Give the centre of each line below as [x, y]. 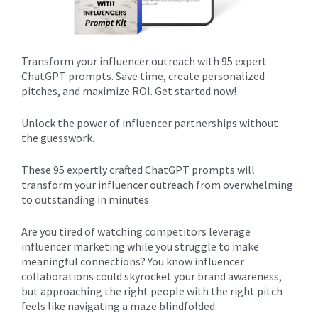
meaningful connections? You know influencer [133, 261]
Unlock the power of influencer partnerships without [150, 123]
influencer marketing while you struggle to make [140, 246]
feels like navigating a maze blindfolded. [119, 306]
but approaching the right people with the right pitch [152, 291]
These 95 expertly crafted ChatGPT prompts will [138, 170]
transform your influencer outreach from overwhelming [157, 185]
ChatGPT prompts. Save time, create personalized [143, 76]
